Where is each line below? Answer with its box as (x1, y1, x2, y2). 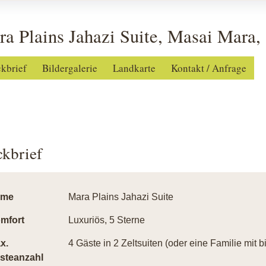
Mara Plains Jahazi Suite (68, 192, 173, 202)
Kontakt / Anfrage (171, 61, 246, 75)
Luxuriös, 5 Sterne (68, 215, 145, 225)
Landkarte (113, 61, 156, 75)
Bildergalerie (42, 61, 97, 75)
